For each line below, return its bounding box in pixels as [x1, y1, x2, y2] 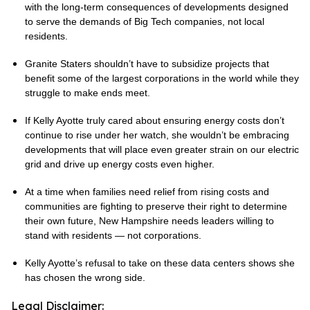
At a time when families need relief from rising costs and [25, 186, 269, 197]
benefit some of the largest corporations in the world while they [25, 73, 299, 84]
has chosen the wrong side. [25, 272, 145, 283]
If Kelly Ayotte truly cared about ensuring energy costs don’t [25, 115, 284, 126]
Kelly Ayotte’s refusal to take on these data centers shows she [25, 257, 295, 268]
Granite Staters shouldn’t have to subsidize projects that [25, 58, 269, 69]
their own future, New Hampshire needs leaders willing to [25, 215, 274, 226]
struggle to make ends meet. [25, 87, 153, 98]
